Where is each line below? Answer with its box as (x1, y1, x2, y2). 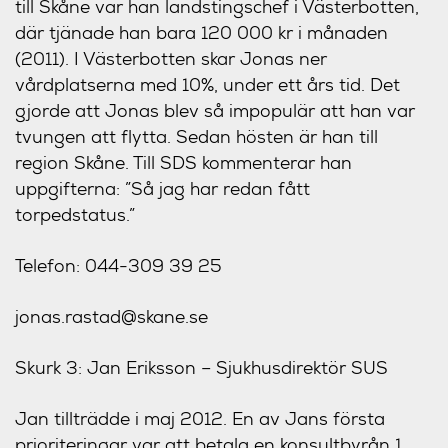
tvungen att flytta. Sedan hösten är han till (15, 125, 378, 148)
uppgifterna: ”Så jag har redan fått (15, 177, 310, 200)
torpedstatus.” (15, 203, 135, 226)
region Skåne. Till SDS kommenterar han (15, 151, 352, 174)
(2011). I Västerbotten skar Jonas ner (15, 47, 327, 70)
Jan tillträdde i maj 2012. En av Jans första (15, 407, 385, 430)
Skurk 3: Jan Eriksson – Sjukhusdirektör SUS (15, 356, 388, 379)
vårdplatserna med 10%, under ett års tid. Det (15, 73, 400, 96)
